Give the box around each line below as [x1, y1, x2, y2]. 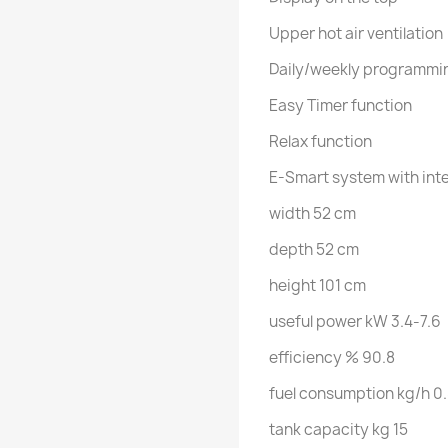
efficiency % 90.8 [269, 347, 395, 368]
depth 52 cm [269, 239, 359, 260]
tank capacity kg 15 [269, 419, 408, 440]
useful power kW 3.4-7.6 [269, 311, 441, 332]
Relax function [269, 131, 372, 152]
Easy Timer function [269, 95, 412, 116]
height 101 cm [269, 275, 366, 296]
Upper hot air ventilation [269, 23, 443, 44]
